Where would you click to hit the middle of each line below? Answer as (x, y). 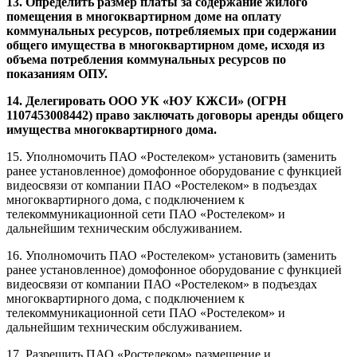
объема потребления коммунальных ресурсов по (146, 59)
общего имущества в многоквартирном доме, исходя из (165, 45)
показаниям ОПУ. (57, 73)
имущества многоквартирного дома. (112, 129)
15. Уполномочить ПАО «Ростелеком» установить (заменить (171, 156)
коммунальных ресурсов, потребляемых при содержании (171, 30)
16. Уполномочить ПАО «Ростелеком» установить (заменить (171, 255)
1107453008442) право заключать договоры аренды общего (175, 115)
